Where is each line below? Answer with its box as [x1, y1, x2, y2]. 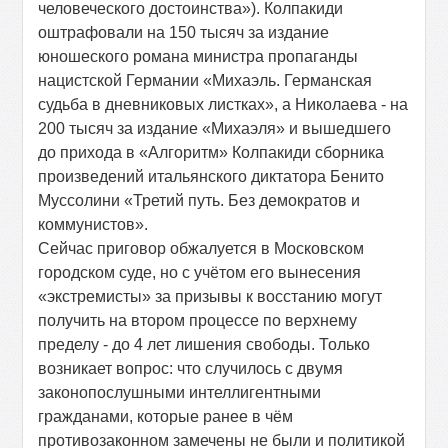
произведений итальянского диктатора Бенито [38, 168, 385, 185]
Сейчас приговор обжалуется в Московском [38, 240, 365, 257]
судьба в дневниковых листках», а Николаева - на [38, 96, 409, 113]
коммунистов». [38, 216, 149, 233]
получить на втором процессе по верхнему [38, 312, 358, 329]
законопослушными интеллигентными [38, 384, 322, 401]
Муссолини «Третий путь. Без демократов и [38, 192, 361, 209]
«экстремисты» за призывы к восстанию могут [38, 288, 383, 305]
